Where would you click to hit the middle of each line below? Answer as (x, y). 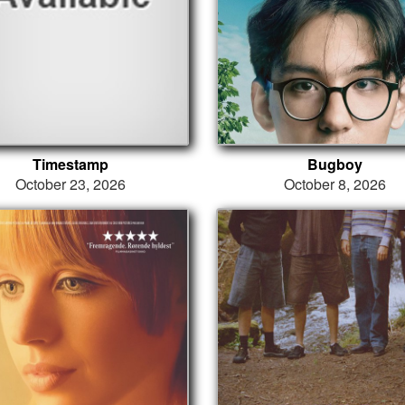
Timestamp (70, 164)
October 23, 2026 (70, 184)
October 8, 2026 (334, 184)
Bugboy (334, 164)
